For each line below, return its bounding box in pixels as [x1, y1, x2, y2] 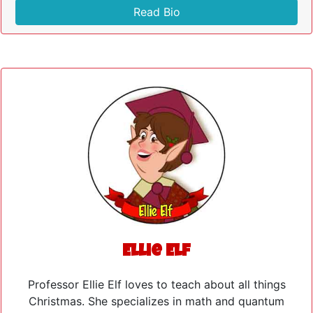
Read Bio [133, 5, 180, 20]
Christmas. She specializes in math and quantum [29, 293, 284, 308]
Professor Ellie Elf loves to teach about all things [27, 277, 286, 291]
